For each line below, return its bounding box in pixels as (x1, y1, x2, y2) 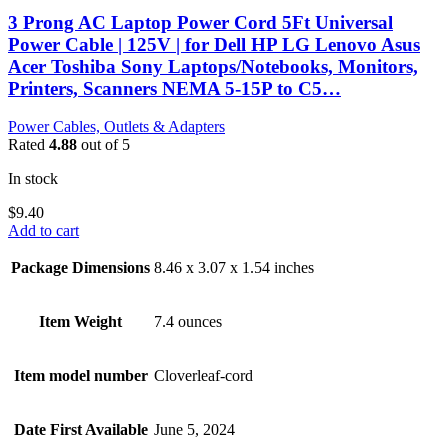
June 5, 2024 (154, 421, 235, 439)
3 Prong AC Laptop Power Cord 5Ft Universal (8, 11, 393, 33)
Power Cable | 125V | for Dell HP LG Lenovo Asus (8, 33, 420, 55)
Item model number (13, 367, 148, 385)
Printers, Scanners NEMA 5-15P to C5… (8, 77, 341, 99)
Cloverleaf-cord (154, 367, 253, 385)
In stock (8, 170, 58, 188)
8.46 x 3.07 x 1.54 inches (154, 259, 314, 277)
